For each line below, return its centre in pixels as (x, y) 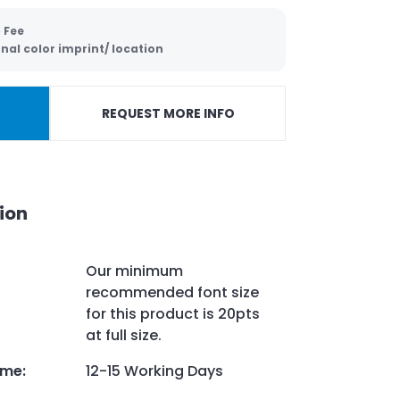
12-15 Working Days (154, 371)
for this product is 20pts (173, 313)
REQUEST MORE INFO (168, 114)
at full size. (124, 335)
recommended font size (172, 292)
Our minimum (134, 271)
